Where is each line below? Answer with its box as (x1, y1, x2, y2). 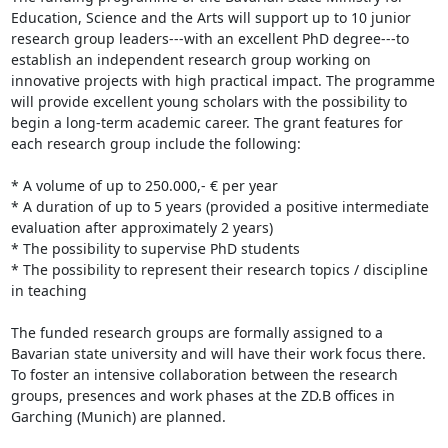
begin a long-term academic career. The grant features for (10, 113, 403, 132)
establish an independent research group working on (10, 50, 371, 69)
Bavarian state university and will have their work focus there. (10, 344, 426, 363)
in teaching (10, 281, 87, 300)
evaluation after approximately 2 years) (10, 218, 273, 237)
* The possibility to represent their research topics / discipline (10, 260, 428, 279)
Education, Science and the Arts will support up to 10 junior (10, 8, 411, 27)
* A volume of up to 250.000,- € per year (10, 176, 278, 195)
